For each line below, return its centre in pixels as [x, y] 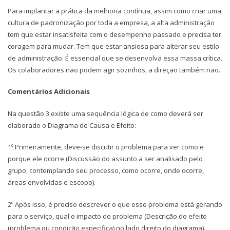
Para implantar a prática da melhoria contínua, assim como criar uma [114, 11]
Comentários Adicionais [49, 92]
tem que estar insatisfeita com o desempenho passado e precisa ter [114, 34]
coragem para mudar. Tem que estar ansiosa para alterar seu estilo [113, 46]
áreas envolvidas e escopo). [52, 183]
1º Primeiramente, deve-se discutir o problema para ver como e [106, 147]
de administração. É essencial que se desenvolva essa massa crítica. [115, 58]
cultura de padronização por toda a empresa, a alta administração [111, 22]
